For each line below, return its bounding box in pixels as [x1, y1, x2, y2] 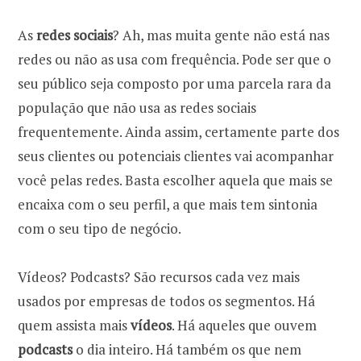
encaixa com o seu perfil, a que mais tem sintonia [18, 194, 317, 214]
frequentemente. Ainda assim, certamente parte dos [18, 122, 339, 141]
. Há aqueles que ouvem [172, 315, 317, 334]
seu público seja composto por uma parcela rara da [18, 73, 331, 93]
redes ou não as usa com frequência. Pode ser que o [18, 49, 331, 68]
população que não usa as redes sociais [18, 98, 256, 117]
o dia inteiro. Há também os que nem [73, 339, 301, 359]
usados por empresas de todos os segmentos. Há [18, 291, 315, 310]
